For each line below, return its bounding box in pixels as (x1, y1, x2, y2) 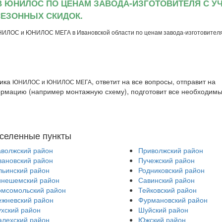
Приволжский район (138, 145, 203, 155)
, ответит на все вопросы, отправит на (92, 76, 216, 86)
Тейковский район (138, 185, 197, 195)
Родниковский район (138, 165, 205, 175)
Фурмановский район (138, 195, 208, 205)
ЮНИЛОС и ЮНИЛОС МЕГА (12, 77, 92, 86)
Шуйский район (138, 205, 188, 215)
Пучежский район (138, 155, 195, 165)
